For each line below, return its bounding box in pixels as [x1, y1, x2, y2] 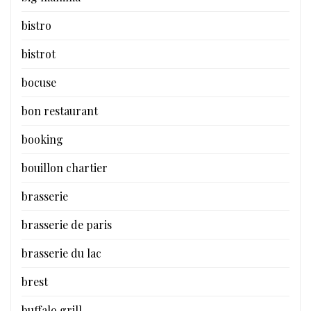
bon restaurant [22, 103, 98, 119]
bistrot [22, 47, 56, 62]
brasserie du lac [22, 246, 101, 261]
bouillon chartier [22, 160, 108, 176]
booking [22, 132, 63, 147]
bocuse [22, 75, 56, 90]
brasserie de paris [22, 217, 112, 233]
